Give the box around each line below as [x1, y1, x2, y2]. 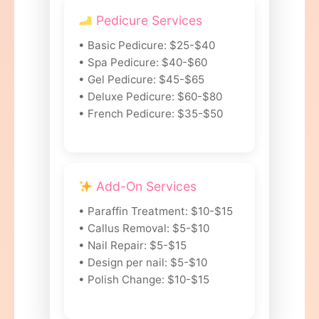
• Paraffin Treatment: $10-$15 [78, 204, 233, 219]
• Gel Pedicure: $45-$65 [78, 72, 204, 86]
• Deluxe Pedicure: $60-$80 [78, 89, 222, 103]
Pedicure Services [93, 12, 203, 28]
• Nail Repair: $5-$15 [78, 239, 187, 253]
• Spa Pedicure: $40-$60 [78, 55, 207, 69]
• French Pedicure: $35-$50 [78, 106, 223, 120]
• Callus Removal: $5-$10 [78, 221, 209, 236]
